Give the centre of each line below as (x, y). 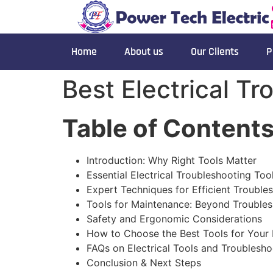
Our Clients (215, 52)
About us (144, 52)
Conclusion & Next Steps (144, 263)
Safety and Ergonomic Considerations (174, 219)
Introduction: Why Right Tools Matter (172, 161)
